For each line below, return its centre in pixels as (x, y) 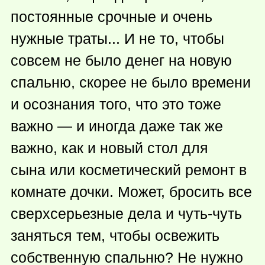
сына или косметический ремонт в (129, 169)
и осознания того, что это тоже (116, 104)
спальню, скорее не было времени (131, 82)
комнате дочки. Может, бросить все (131, 191)
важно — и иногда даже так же (117, 126)
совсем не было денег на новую (121, 60)
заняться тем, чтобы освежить (115, 235)
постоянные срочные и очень (112, 16)
